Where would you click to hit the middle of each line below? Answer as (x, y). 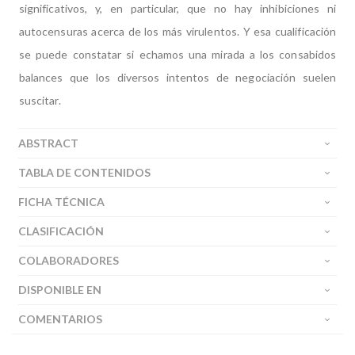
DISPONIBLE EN (60, 290)
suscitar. (41, 100)
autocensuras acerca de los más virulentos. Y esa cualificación (177, 31)
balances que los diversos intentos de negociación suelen (177, 77)
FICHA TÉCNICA (61, 202)
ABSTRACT (48, 143)
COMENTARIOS (60, 319)
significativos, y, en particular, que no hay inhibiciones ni (177, 8)
